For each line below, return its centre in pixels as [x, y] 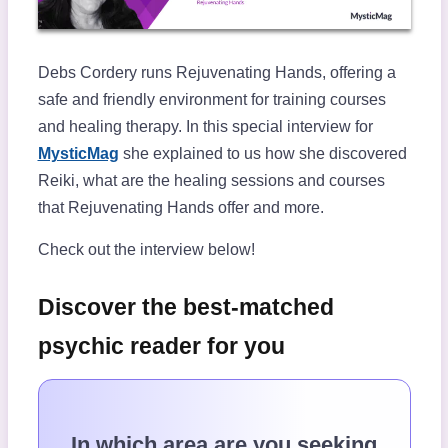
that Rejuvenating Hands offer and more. [180, 207]
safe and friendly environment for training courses [211, 99]
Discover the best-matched [185, 306]
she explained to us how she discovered [262, 153]
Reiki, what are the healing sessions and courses [211, 180]
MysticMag [78, 153]
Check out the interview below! [146, 249]
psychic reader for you [161, 345]
